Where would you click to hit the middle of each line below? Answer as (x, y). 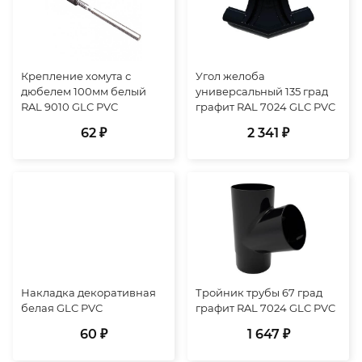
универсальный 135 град (262, 91)
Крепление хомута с (76, 76)
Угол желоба (230, 76)
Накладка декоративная (88, 292)
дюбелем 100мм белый (84, 91)
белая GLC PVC (62, 307)
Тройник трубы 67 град (259, 292)
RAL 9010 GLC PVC (69, 106)
